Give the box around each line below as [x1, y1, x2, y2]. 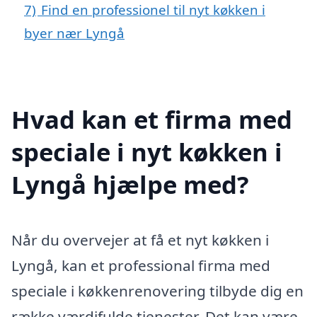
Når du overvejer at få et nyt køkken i [11, 229, 269, 250]
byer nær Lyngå [24, 24, 125, 42]
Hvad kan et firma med [11, 102, 292, 136]
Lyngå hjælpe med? [11, 167, 249, 201]
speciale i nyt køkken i [11, 134, 282, 168]
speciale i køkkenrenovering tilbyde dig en [11, 280, 304, 301]
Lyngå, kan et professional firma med [11, 255, 270, 275]
